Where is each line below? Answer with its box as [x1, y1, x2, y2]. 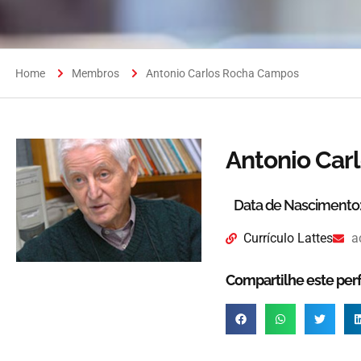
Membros [72, 67, 119, 80]
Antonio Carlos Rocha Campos [146, 67, 299, 80]
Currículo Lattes [243, 230, 334, 246]
